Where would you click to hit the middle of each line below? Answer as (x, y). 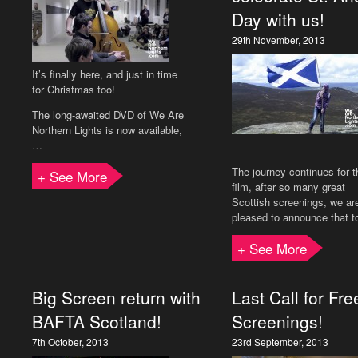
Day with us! (278, 19)
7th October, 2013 (70, 342)
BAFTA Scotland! (97, 321)
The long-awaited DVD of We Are (108, 115)
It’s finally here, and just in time (105, 74)
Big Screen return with (116, 297)
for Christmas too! (74, 89)
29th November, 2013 (278, 40)
